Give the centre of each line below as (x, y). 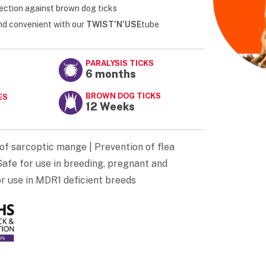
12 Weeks (110, 107)
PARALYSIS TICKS (120, 64)
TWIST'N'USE (114, 25)
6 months (111, 74)
